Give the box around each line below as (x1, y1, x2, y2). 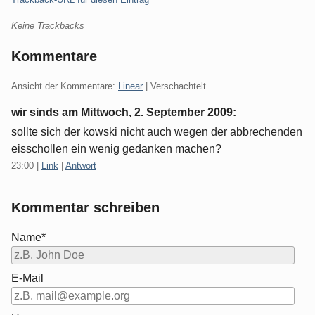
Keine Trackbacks (11, 20, 84, 31)
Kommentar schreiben (11, 199, 160, 215)
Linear (118, 80, 143, 91)
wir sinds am (11, 105, 81, 118)
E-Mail (11, 271, 44, 284)
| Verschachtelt (143, 80, 206, 91)
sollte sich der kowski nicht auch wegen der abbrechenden (11, 125, 302, 138)
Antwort (65, 160, 96, 171)
